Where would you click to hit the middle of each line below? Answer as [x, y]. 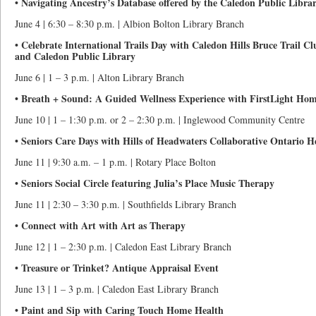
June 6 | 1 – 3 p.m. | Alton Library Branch [99, 77]
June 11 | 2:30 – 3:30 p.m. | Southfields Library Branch [126, 204]
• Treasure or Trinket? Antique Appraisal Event [117, 268]
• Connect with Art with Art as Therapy [100, 225]
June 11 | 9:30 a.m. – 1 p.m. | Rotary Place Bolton [115, 162]
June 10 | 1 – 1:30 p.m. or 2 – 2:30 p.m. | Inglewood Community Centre [160, 120]
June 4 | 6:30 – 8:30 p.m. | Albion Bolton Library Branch [129, 24]
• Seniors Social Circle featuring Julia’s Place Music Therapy [145, 183]
